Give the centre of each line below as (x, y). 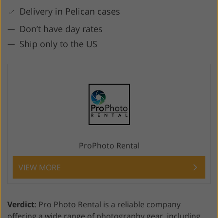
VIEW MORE (40, 167)
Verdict (21, 204)
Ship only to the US (58, 44)
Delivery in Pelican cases (70, 11)
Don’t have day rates (61, 28)
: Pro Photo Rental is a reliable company (108, 204)
